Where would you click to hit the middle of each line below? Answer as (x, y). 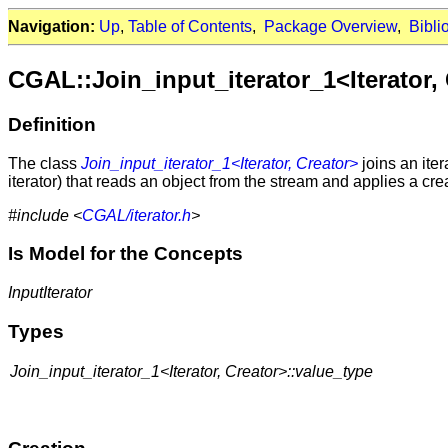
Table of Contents (190, 26)
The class (44, 163)
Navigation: (51, 26)
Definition (52, 124)
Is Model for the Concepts (125, 254)
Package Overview (330, 26)
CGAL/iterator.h (136, 215)
